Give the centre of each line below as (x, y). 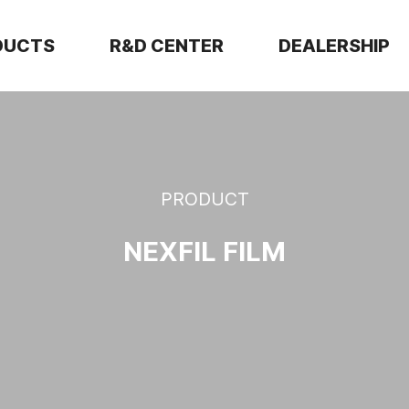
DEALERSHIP (334, 46)
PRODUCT (204, 199)
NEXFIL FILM (204, 251)
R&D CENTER (167, 46)
